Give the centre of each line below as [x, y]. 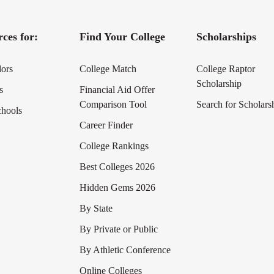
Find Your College [122, 37]
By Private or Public [118, 229]
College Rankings [114, 146]
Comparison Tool [113, 104]
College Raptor [226, 69]
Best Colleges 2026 [117, 167]
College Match [108, 69]
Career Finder [106, 125]
